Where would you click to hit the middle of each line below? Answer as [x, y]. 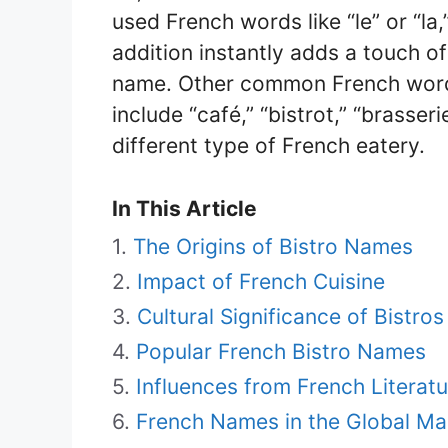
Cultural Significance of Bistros [290, 316]
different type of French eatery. [268, 145]
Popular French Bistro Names [281, 351]
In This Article [184, 208]
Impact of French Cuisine [261, 281]
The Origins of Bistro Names [273, 246]
